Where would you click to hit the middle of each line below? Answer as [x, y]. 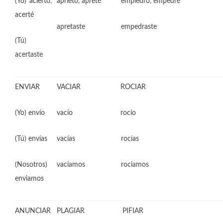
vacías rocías [98, 139]
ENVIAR [27, 87]
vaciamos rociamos [103, 165]
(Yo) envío [30, 113]
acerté [24, 15]
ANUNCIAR [33, 211]
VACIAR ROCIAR [101, 87]
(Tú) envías [31, 139]
